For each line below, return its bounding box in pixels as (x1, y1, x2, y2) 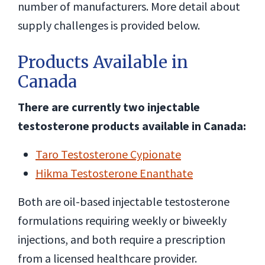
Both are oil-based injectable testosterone (18, 194, 230, 209)
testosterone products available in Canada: (18, 118, 246, 133)
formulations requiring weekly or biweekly (18, 213, 227, 228)
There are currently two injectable (18, 99, 200, 114)
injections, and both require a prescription (18, 232, 225, 247)
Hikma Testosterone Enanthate (35, 166, 193, 180)
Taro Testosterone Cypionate (35, 147, 181, 161)
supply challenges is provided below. (18, 18, 200, 33)
